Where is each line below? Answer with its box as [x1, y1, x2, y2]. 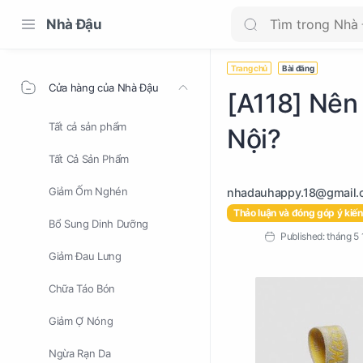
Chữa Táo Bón [49, 282, 115, 295]
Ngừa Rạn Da [49, 347, 111, 360]
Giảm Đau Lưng [49, 250, 122, 263]
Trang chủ [231, 63, 267, 73]
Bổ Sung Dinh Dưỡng [49, 217, 148, 230]
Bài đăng [281, 63, 314, 73]
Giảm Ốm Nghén [49, 185, 128, 198]
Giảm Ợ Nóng [49, 314, 113, 327]
